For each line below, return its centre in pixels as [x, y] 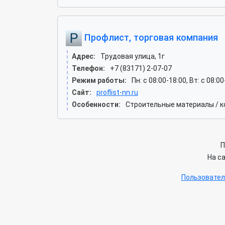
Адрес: [84, 56]
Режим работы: [99, 80]
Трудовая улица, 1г [133, 56]
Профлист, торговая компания [150, 37]
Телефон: [88, 68]
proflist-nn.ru [117, 92]
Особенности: [96, 104]
